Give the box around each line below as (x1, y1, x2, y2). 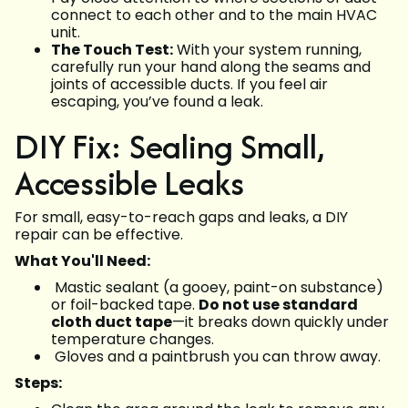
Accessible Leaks (15, 158, 245, 208)
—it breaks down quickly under (172, 311, 389, 333)
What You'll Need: (15, 250, 150, 272)
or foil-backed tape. (51, 294, 199, 316)
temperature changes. (51, 329, 214, 351)
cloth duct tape (51, 311, 172, 333)
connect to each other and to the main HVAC (51, 5, 377, 26)
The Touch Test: (51, 39, 173, 61)
